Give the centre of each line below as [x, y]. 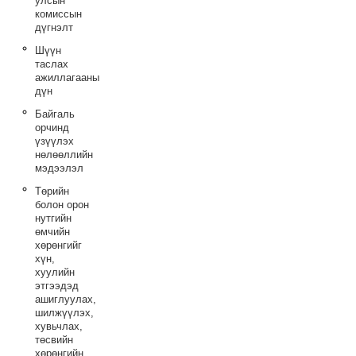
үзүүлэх [54, 141]
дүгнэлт [54, 27]
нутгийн [53, 218]
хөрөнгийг [58, 245]
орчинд [52, 128]
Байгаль [54, 114]
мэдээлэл [59, 168]
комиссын [58, 14]
